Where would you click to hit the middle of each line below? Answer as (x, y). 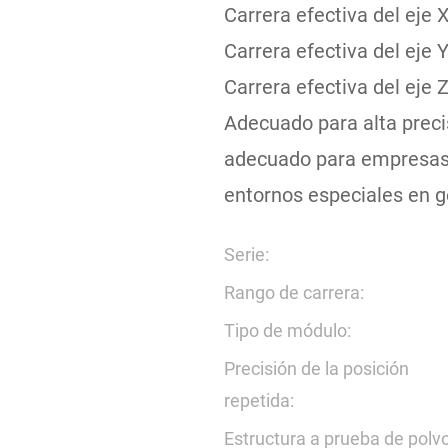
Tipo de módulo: (287, 330)
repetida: (259, 400)
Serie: (246, 254)
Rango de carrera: (294, 292)
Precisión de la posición (316, 368)
